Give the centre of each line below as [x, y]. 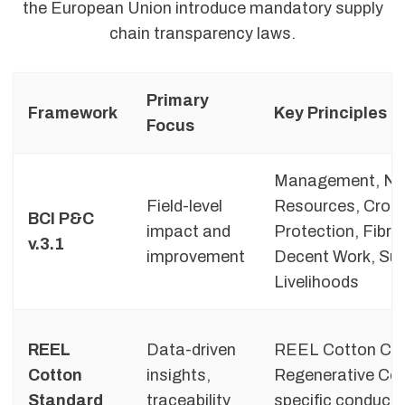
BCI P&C [61, 219]
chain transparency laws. [202, 33]
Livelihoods [316, 283]
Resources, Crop [337, 207]
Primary [178, 101]
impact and [188, 232]
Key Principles [330, 113]
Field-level [184, 207]
